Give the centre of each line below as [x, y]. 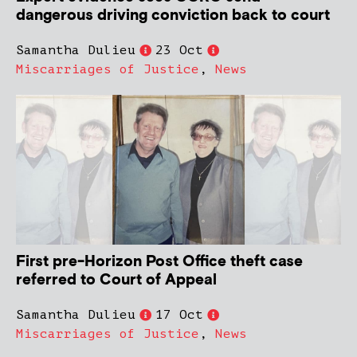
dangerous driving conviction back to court [173, 16]
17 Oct [179, 315]
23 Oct [179, 51]
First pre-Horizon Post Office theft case [159, 262]
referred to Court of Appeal [116, 280]
